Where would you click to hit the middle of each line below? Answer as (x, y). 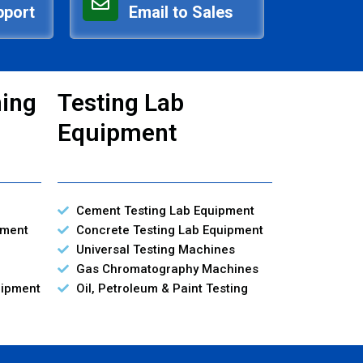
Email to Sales (181, 12)
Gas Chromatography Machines (167, 269)
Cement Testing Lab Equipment (165, 210)
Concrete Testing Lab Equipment (169, 230)
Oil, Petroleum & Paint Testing (162, 288)
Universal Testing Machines (155, 249)
